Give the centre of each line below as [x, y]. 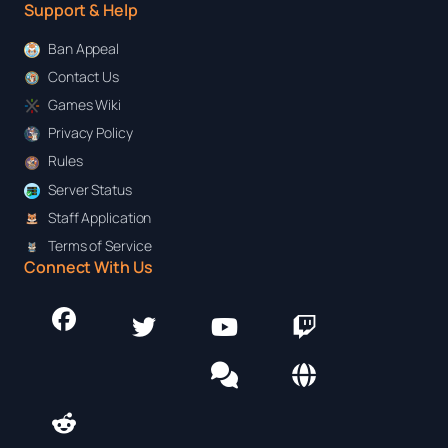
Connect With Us [88, 267]
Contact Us [83, 76]
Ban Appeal [83, 48]
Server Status [90, 189]
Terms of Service [100, 246]
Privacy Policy [90, 133]
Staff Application [100, 217]
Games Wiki [84, 104]
